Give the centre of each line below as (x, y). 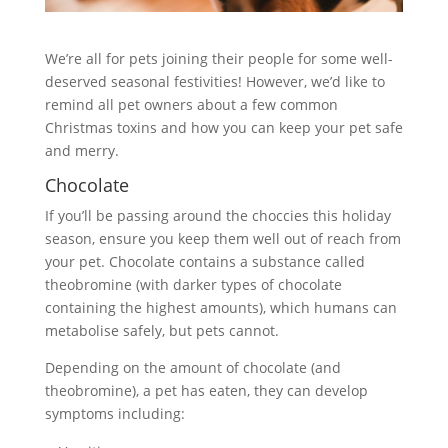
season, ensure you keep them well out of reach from (222, 239)
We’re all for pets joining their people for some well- (218, 59)
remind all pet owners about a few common (191, 105)
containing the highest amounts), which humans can (220, 308)
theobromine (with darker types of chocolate (193, 285)
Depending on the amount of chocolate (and (192, 368)
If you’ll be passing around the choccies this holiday (217, 216)
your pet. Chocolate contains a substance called (204, 262)
